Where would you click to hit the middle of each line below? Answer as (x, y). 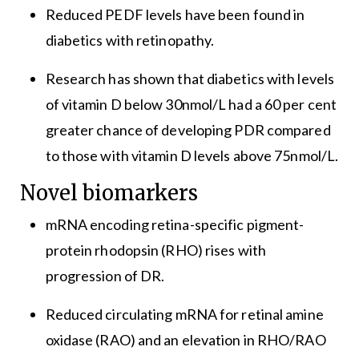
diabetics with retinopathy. (130, 40)
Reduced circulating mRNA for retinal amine (184, 315)
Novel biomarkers (109, 194)
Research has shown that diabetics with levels (190, 79)
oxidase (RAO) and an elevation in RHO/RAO (186, 340)
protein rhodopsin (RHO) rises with (155, 250)
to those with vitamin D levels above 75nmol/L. (192, 156)
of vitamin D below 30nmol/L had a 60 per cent (191, 105)
